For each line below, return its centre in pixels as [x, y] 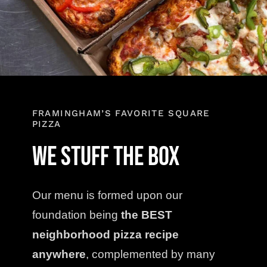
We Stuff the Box [105, 157]
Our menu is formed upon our [107, 195]
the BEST [146, 215]
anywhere [59, 254]
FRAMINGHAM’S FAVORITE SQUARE [121, 114]
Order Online [51, 51]
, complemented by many [150, 254]
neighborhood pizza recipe [105, 235]
